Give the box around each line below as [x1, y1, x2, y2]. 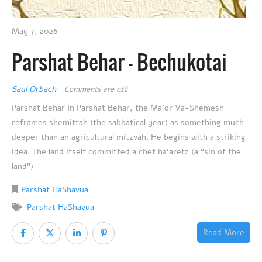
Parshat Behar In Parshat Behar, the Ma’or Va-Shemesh [12, 102, 224, 113]
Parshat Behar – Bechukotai [12, 46, 227, 77]
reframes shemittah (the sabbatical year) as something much [12, 116, 244, 128]
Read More [203, 226, 244, 238]
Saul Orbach [12, 83, 58, 95]
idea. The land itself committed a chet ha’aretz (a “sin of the [12, 146, 241, 157]
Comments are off [64, 84, 127, 95]
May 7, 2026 [12, 25, 57, 37]
